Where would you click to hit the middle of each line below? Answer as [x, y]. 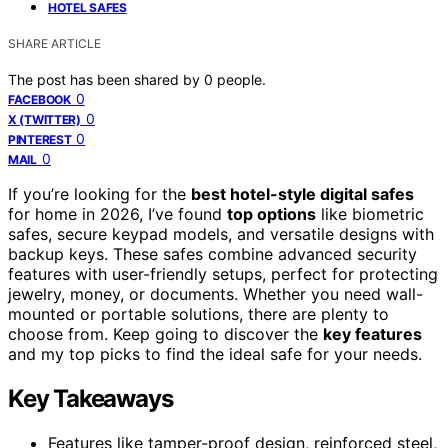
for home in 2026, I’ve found [117, 213]
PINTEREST [40, 139]
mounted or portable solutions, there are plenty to [198, 313]
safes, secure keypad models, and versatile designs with [221, 233]
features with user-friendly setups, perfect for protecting [223, 273]
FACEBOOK [39, 99]
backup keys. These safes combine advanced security [212, 253]
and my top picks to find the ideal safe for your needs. [215, 353]
